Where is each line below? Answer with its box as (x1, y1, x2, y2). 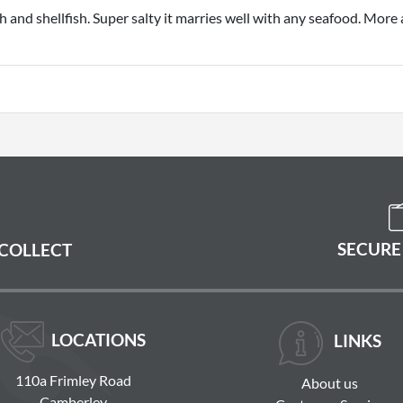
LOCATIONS (51, 329, 146, 351)
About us (301, 374, 358, 392)
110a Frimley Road (15, 372, 131, 390)
